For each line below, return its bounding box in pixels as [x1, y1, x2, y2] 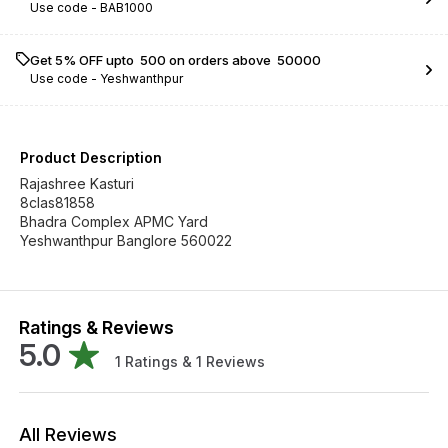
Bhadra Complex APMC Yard [20, 213, 208, 230]
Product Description [20, 149, 162, 166]
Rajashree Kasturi [20, 175, 134, 192]
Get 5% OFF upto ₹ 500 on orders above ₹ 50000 [30, 52, 321, 68]
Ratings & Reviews [19, 317, 174, 338]
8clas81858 [20, 194, 95, 211]
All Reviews [19, 424, 117, 445]
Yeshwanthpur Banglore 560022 [20, 232, 232, 249]
